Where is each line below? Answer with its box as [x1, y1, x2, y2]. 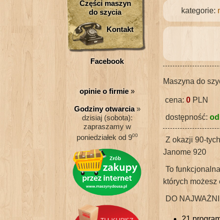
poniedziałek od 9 [76, 133, 132, 141]
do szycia [89, 8, 121, 16]
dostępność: [165, 113, 210, 121]
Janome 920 [163, 148, 206, 156]
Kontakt [106, 25, 134, 33]
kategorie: [181, 6, 218, 15]
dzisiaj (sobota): [82, 113, 133, 122]
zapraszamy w [83, 122, 131, 131]
